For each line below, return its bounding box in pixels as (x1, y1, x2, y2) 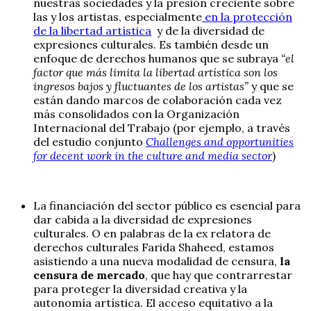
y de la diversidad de (151, 23, 264, 37)
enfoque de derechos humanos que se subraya (33, 51, 281, 65)
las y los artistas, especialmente (33, 9, 202, 24)
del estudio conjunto (33, 134, 146, 149)
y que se (249, 78, 294, 93)
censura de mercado (33, 267, 145, 282)
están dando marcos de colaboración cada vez (33, 92, 282, 107)
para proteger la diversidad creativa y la (33, 281, 247, 296)
